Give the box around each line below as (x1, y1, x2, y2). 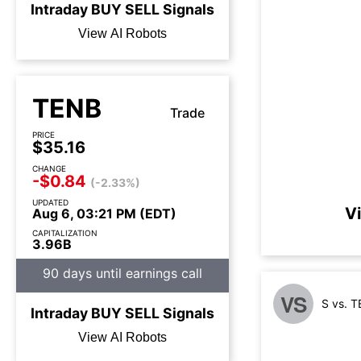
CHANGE (32, 164, 66, 173)
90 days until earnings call (43, 265, 202, 281)
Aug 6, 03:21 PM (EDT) (32, 205, 176, 222)
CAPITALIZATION (32, 228, 98, 238)
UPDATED (32, 197, 68, 207)
